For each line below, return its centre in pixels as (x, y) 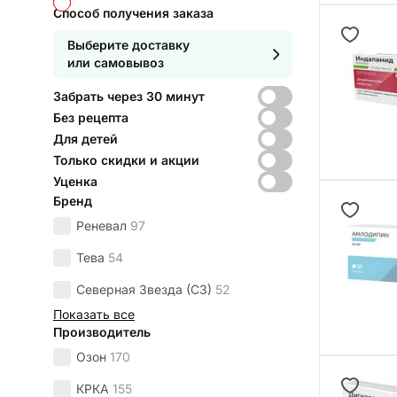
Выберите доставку (128, 45)
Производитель (102, 332)
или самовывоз (116, 63)
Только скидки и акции (126, 160)
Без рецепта (91, 118)
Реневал (101, 226)
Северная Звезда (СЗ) (144, 290)
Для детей (86, 139)
